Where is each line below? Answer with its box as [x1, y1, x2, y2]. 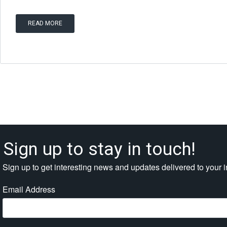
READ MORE [28, 20, 62, 27]
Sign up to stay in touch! [4, 139, 196, 160]
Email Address [3, 183, 55, 195]
